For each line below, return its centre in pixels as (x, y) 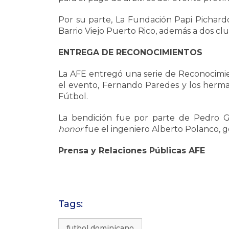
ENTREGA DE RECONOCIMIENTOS (130, 52)
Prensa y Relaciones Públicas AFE (132, 151)
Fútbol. (73, 96)
